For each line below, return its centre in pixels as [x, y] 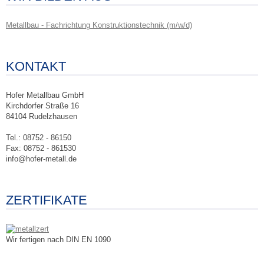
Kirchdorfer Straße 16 [42, 106]
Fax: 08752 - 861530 [41, 148]
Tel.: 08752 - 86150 [39, 138]
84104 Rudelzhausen [42, 117]
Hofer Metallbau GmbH [45, 95]
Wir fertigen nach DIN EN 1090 [58, 240]
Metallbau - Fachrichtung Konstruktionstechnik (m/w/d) [99, 25]
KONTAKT [36, 67]
